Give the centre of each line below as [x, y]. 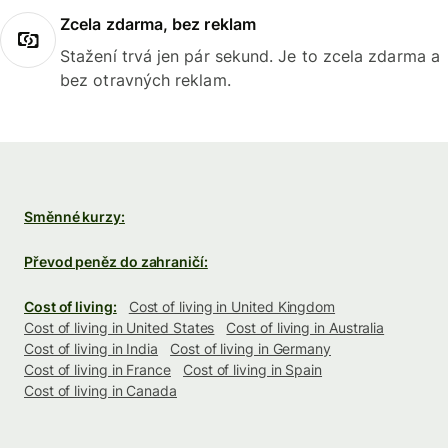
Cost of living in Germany [250, 349]
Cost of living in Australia [305, 328]
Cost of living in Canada [100, 391]
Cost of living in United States [119, 328]
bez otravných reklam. [145, 80]
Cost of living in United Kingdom [232, 307]
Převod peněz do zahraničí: [116, 262]
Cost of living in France [97, 370]
